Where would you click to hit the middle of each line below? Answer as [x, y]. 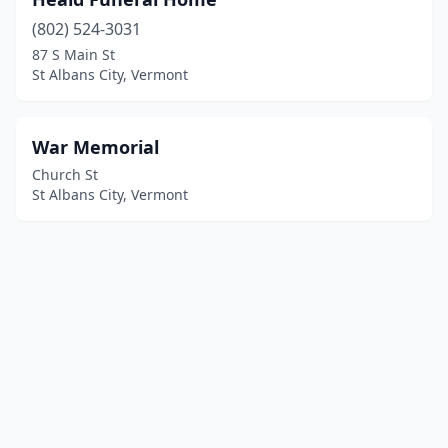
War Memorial [95, 147]
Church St [65, 174]
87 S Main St [73, 54]
